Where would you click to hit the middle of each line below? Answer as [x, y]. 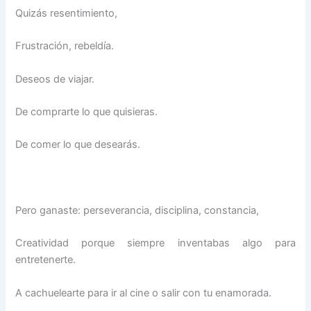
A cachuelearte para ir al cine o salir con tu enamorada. [144, 293]
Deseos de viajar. [55, 79]
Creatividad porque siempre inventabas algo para [155, 243]
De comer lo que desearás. [78, 145]
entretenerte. [46, 260]
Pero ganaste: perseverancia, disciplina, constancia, [137, 211]
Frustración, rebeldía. [65, 46]
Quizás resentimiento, [67, 13]
